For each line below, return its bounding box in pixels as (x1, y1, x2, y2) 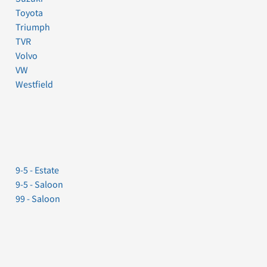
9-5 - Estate (15, 164, 59, 176)
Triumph (15, 21, 50, 33)
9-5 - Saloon (15, 178, 63, 191)
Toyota (15, 7, 43, 19)
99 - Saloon (15, 193, 60, 205)
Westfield (15, 78, 53, 91)
